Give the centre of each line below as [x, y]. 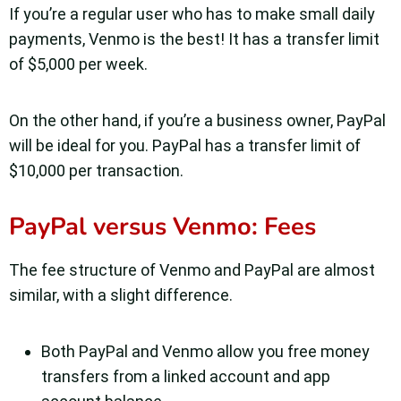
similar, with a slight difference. [121, 295]
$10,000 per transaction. [96, 171]
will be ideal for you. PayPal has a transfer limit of [185, 146]
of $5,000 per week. [78, 64]
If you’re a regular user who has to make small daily [192, 14]
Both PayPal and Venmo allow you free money [205, 352]
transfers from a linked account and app [186, 377]
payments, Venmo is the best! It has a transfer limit [194, 39]
